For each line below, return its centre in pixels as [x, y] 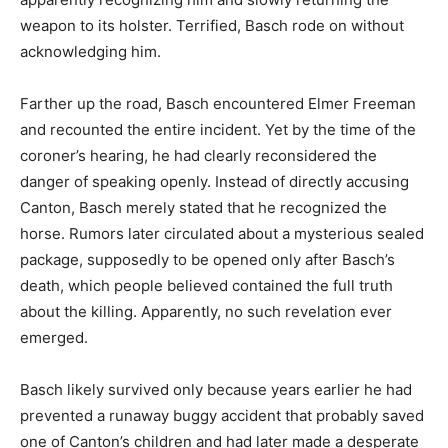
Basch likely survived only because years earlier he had [216, 389]
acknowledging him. [90, 51]
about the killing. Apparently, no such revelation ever [206, 311]
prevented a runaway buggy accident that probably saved [222, 415]
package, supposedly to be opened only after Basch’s [207, 259]
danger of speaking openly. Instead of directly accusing [214, 181]
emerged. [54, 337]
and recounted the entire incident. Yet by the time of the [218, 129]
